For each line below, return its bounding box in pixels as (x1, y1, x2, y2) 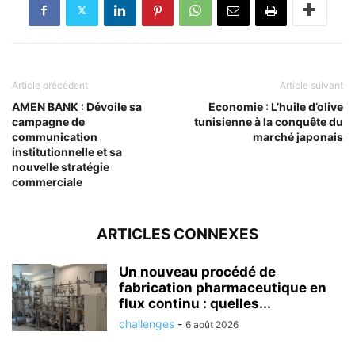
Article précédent (12, 78, 88, 91)
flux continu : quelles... (119, 295, 271, 311)
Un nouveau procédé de (119, 263, 276, 280)
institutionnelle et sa (12, 144, 122, 158)
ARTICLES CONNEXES (97, 224, 258, 243)
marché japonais (253, 129, 343, 143)
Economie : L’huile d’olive (208, 99, 343, 113)
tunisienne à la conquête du (194, 114, 343, 128)
